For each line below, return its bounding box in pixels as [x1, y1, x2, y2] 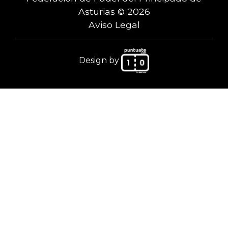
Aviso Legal [88, 19, 140, 30]
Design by [79, 55, 121, 65]
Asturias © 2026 [78, 6, 150, 17]
